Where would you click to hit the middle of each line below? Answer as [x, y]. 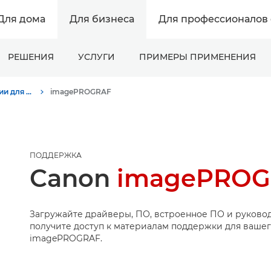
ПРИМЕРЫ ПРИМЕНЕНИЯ [197, 57]
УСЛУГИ [96, 57]
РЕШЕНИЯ [31, 57]
